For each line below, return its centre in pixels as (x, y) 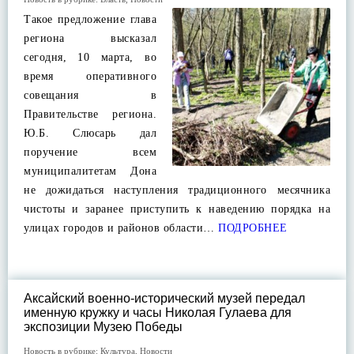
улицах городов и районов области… (119, 228)
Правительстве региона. (90, 114)
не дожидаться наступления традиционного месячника (177, 190)
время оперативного (90, 76)
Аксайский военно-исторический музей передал (164, 298)
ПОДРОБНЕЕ (251, 228)
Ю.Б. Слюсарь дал (90, 133)
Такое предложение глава (90, 19)
